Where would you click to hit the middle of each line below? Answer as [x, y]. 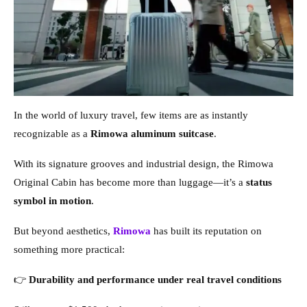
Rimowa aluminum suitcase [152, 134]
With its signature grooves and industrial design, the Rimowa [144, 164]
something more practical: [69, 250]
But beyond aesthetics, [63, 231]
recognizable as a [52, 134]
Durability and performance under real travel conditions [155, 280]
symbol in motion [52, 201]
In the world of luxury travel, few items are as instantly [131, 115]
